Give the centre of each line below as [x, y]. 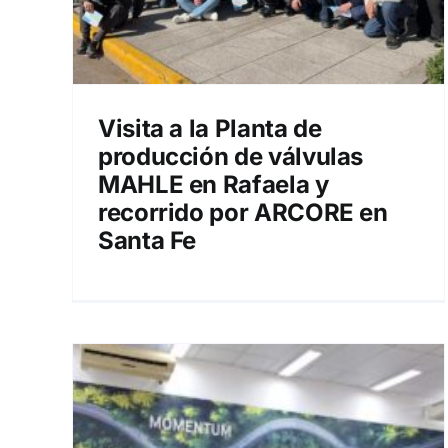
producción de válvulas [231, 156]
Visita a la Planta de [210, 128]
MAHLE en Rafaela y [213, 184]
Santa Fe [147, 240]
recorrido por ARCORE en [243, 212]
